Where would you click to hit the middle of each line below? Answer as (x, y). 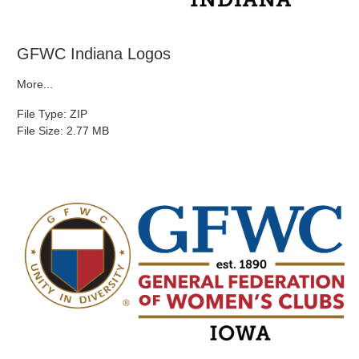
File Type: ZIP (52, 113)
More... (35, 84)
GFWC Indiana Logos (94, 53)
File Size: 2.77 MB (63, 130)
